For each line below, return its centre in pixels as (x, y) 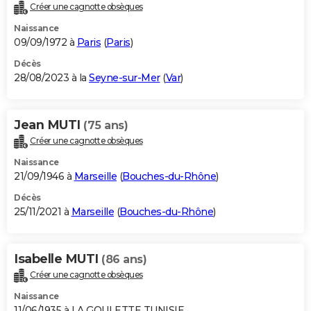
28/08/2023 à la (51, 78)
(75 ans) (106, 126)
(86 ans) (124, 260)
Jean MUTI (49, 125)
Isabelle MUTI (58, 259)
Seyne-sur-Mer (125, 78)
